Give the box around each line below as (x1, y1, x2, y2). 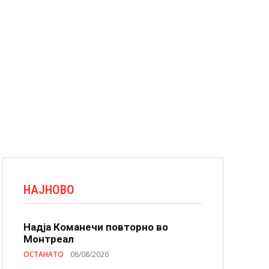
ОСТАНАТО (23, 249, 64, 259)
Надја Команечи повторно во (23, 221, 168, 233)
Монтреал (23, 233, 74, 245)
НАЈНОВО (23, 183, 74, 197)
